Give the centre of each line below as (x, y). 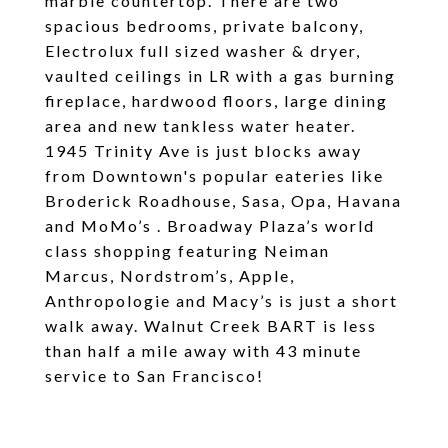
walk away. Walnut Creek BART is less (211, 325)
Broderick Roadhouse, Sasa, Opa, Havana (223, 200)
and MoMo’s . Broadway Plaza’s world (210, 225)
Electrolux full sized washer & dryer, (203, 50)
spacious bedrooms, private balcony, (204, 25)
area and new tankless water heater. (200, 125)
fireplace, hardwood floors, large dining (216, 100)
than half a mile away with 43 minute (203, 350)
